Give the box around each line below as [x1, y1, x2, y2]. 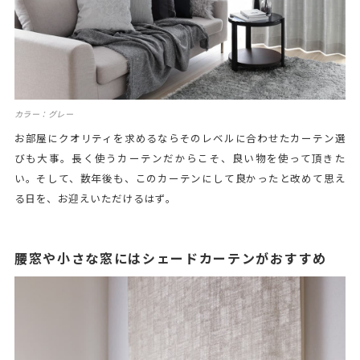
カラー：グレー [14, 108, 74, 119]
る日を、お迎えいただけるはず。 [14, 192, 177, 205]
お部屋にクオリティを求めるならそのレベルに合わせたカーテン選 [14, 132, 346, 145]
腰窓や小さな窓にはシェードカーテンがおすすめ [14, 250, 327, 266]
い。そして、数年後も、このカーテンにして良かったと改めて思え [14, 172, 346, 185]
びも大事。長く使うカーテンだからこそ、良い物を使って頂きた [14, 152, 346, 165]
